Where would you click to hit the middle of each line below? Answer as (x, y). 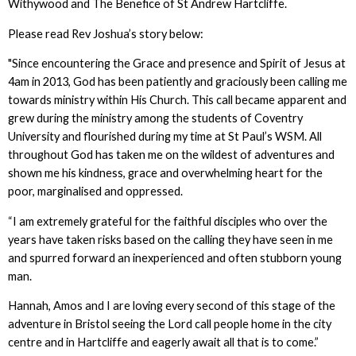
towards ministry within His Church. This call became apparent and (177, 100)
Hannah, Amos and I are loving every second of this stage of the (171, 306)
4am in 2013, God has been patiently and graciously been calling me (177, 82)
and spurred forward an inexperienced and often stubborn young (174, 257)
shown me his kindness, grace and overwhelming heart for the (165, 173)
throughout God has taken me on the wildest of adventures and (171, 155)
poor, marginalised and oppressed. (95, 192)
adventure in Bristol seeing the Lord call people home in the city (169, 324)
